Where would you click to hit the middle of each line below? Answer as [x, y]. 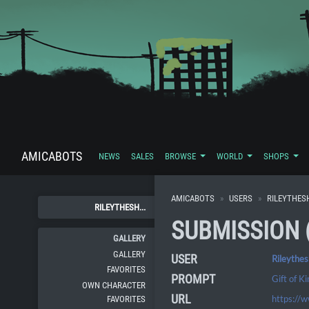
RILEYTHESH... [120, 207]
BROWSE [181, 157]
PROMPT [193, 279]
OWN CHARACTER [114, 285]
